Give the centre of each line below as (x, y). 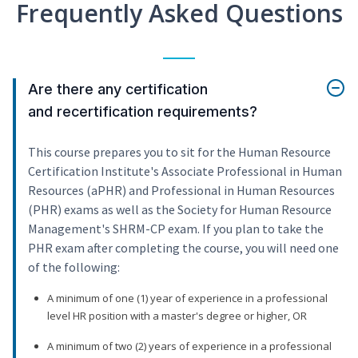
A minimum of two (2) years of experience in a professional (189, 346)
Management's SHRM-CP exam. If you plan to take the (176, 229)
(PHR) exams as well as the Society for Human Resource (180, 210)
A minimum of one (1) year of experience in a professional (187, 298)
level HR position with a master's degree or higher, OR (177, 316)
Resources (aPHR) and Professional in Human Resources (181, 191)
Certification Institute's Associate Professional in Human (185, 171)
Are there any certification (118, 89)
